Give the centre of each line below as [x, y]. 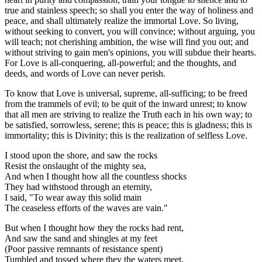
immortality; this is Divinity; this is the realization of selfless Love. [126, 135]
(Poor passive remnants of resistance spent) [84, 249]
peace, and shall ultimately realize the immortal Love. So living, [122, 20]
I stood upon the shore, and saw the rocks [81, 155]
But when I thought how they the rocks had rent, [94, 227]
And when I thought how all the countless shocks [96, 176]
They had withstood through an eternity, [78, 187]
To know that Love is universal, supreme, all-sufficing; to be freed [126, 93]
